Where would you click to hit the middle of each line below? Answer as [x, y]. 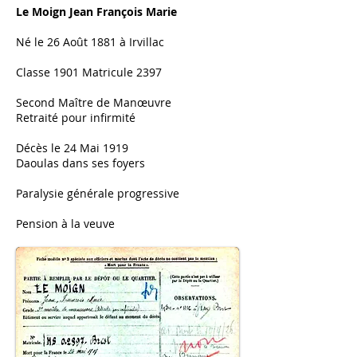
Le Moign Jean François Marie [96, 12]
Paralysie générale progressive [98, 193]
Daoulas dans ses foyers [80, 163]
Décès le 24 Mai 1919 [72, 148]
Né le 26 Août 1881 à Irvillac [90, 42]
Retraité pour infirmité [76, 118]
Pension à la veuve [65, 224]
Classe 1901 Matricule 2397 [89, 72]
